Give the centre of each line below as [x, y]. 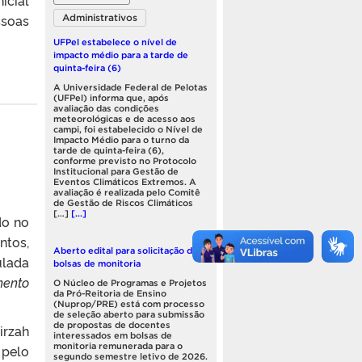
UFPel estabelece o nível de [115, 42]
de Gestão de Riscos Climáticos [123, 203]
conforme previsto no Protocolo [125, 161]
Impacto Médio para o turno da [121, 140]
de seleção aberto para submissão [129, 315]
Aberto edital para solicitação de [126, 250]
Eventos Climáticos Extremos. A [125, 182]
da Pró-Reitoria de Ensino [110, 294]
